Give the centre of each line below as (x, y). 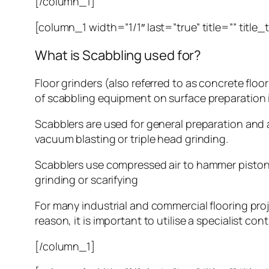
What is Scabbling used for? (118, 56)
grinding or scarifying (86, 180)
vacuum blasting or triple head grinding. (131, 139)
